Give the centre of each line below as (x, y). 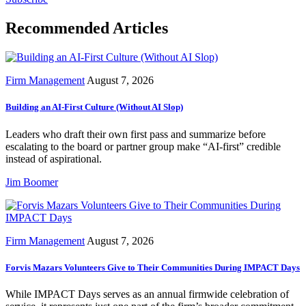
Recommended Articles (87, 28)
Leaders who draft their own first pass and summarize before (136, 134)
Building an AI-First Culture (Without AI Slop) (94, 107)
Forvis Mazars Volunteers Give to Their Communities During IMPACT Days (153, 267)
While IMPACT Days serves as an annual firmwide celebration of (147, 294)
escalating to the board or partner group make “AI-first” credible (143, 146)
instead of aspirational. (54, 158)
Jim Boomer (32, 182)
